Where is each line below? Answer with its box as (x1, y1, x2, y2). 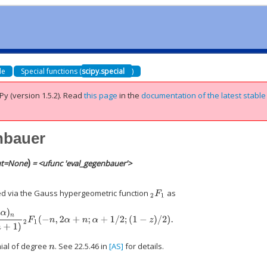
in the (119, 90, 142, 101)
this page (84, 90, 118, 101)
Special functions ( (21, 66, 82, 76)
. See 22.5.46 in (54, 241, 109, 252)
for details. (123, 241, 164, 252)
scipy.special (82, 66, 125, 76)
